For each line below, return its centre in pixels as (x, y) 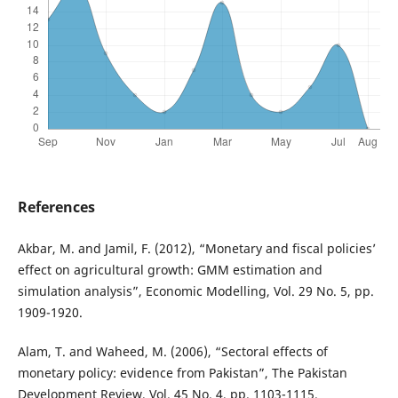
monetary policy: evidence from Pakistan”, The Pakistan (182, 373)
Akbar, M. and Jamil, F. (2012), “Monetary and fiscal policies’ (196, 249)
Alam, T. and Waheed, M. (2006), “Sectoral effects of (172, 352)
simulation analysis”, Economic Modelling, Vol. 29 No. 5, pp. (195, 291)
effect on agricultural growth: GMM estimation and (170, 270)
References (56, 207)
